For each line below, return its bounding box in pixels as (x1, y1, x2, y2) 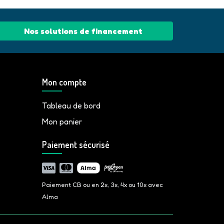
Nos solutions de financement (23, 25, 142, 36)
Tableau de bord (41, 100, 100, 110)
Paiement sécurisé (41, 139, 109, 150)
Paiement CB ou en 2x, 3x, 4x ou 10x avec (41, 181, 163, 188)
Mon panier (41, 116, 82, 126)
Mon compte (41, 76, 86, 87)
